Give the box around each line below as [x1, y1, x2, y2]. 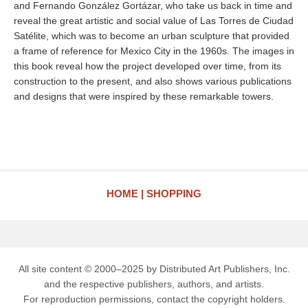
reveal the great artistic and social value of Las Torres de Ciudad [14, 15, 294, 26]
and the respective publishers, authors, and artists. [44, 278, 264, 289]
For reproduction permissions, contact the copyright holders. [23, 294, 285, 305]
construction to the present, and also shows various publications [14, 76, 291, 87]
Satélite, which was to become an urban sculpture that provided [14, 30, 289, 41]
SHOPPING [146, 188, 201, 199]
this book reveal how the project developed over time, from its [14, 60, 281, 71]
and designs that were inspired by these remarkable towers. [14, 91, 274, 102]
